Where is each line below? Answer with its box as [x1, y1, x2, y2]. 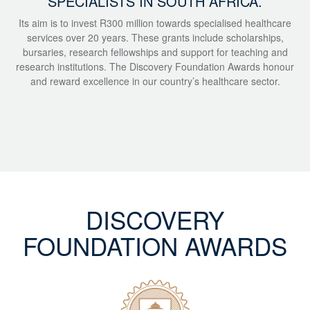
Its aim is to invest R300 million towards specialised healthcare [19, 16, 291, 30]
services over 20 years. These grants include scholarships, [26, 30, 284, 45]
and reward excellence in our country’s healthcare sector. [30, 74, 280, 89]
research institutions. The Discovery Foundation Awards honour [16, 60, 294, 74]
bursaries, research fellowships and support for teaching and [22, 45, 288, 60]
